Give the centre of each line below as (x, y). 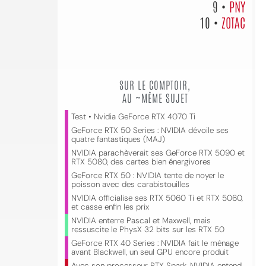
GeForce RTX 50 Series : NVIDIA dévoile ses (150, 130)
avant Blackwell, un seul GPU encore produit (150, 252)
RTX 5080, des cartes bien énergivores (141, 162)
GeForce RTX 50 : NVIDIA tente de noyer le (148, 175)
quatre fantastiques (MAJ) (118, 139)
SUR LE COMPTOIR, (155, 84)
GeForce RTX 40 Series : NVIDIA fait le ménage (155, 243)
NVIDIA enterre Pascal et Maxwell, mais (141, 221)
